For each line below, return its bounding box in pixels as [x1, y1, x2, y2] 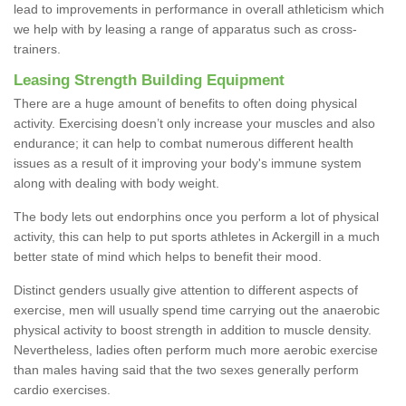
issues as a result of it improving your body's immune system [14, 155, 362, 170]
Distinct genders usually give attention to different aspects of [14, 282, 358, 297]
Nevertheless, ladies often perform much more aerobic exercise [14, 342, 378, 357]
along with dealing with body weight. [14, 175, 219, 190]
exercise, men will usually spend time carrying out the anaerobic [14, 302, 380, 317]
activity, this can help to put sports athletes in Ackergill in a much [14, 228, 380, 244]
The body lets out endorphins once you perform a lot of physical [14, 208, 379, 224]
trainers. [14, 41, 61, 56]
